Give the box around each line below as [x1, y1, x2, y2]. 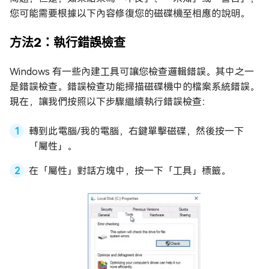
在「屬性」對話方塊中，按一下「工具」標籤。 [29, 165, 231, 177]
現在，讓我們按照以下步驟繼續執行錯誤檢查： [10, 95, 211, 107]
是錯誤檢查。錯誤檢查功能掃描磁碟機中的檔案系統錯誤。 [10, 80, 259, 92]
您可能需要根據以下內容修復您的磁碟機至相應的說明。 [10, 7, 250, 19]
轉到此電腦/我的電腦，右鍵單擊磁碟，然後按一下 [29, 125, 244, 137]
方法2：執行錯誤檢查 [10, 34, 125, 50]
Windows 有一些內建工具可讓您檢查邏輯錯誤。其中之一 [10, 65, 254, 77]
